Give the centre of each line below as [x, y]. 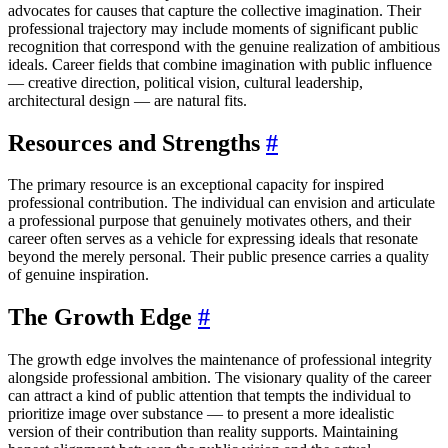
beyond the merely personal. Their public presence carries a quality [218, 257]
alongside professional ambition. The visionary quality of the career [219, 378]
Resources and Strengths [137, 142]
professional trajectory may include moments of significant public [213, 28]
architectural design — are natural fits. [127, 100]
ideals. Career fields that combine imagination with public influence [220, 64]
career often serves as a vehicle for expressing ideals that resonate [213, 239]
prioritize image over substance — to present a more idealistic [201, 414]
